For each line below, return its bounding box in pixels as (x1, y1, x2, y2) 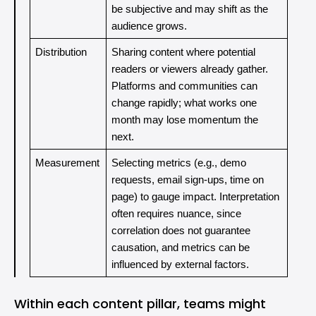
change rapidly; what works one (111, 97, 257, 109)
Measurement (35, 157, 99, 169)
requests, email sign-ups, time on (111, 174, 264, 186)
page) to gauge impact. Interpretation (111, 191, 279, 202)
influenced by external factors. (111, 259, 249, 270)
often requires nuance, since (111, 208, 241, 219)
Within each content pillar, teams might (14, 295, 266, 312)
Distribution (35, 47, 87, 58)
